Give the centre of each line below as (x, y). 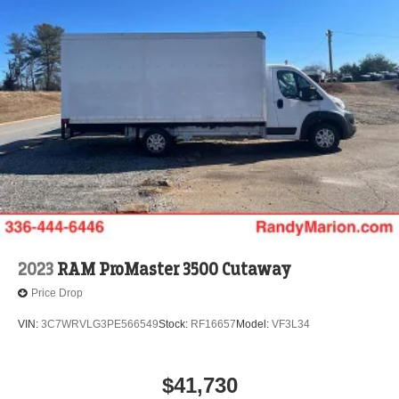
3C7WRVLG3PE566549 (100, 324)
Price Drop (57, 293)
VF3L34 (291, 324)
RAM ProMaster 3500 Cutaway (174, 269)
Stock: (175, 324)
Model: (254, 324)
